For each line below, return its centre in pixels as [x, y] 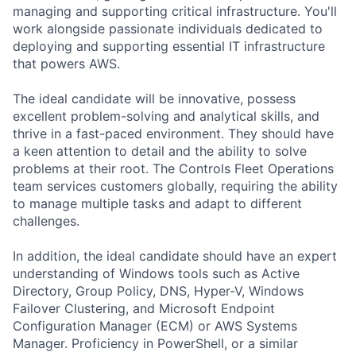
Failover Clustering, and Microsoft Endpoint [144, 308]
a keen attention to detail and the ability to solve [160, 151]
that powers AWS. [66, 63]
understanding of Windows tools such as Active [156, 273]
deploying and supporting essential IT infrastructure [169, 46]
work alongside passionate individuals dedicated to [168, 28]
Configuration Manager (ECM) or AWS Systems [155, 325]
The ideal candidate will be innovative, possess [154, 98]
